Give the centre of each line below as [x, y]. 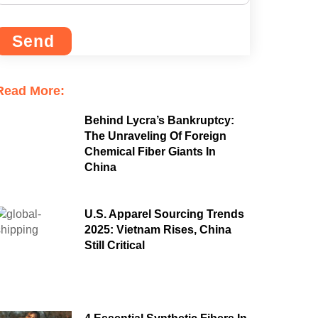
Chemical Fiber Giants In [150, 152]
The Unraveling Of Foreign [155, 136]
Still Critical [114, 246]
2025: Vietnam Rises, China [158, 230]
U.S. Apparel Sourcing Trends [164, 214]
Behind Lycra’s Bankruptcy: [159, 121]
